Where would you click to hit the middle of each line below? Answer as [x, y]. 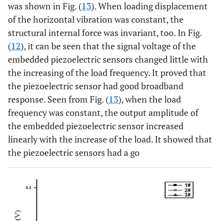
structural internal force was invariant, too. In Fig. [105, 33]
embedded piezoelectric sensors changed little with [108, 59]
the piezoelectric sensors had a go [74, 153]
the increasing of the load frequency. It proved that [107, 73]
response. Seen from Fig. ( [58, 99]
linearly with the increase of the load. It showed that [110, 139]
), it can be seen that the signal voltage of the [108, 46]
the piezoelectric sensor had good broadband [96, 86]
